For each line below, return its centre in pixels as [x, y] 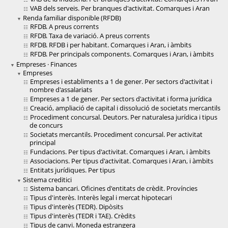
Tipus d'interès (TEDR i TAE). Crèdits [83, 216]
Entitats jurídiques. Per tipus [73, 170]
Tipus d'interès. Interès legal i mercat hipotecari [101, 198]
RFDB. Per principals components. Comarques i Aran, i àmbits [122, 54]
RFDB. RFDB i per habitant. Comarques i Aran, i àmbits [111, 45]
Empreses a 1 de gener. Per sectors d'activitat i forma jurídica [121, 99]
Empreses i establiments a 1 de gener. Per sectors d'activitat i [121, 82]
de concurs [46, 125]
